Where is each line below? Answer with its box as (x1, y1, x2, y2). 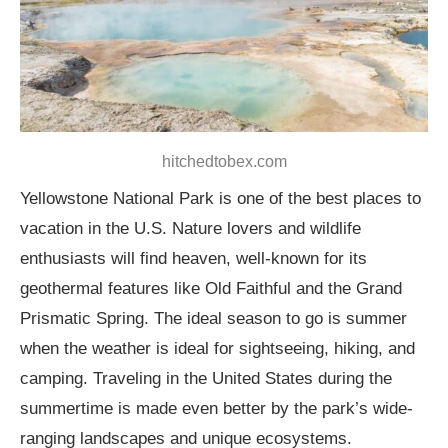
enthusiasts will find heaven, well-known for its (20, 249, 367, 269)
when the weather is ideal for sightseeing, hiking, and (20, 339, 415, 359)
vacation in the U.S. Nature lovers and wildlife (20, 219, 361, 239)
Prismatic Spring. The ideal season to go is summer (20, 309, 407, 329)
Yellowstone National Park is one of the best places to (20, 189, 421, 209)
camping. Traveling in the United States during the (20, 369, 392, 389)
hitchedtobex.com (161, 153, 287, 171)
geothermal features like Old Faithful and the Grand (20, 279, 402, 299)
